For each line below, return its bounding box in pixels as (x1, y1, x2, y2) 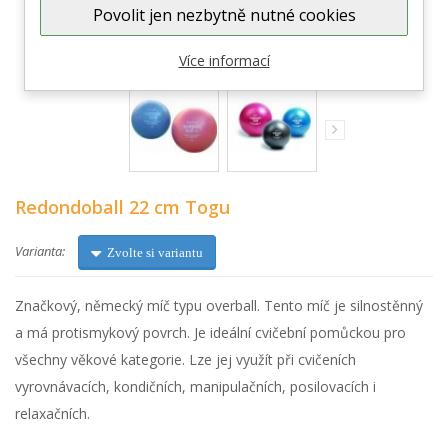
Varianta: (15, 241, 65, 260)
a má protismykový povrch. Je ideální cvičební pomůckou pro (15, 323, 406, 342)
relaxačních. (15, 404, 90, 423)
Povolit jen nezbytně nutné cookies (92, 4, 356, 26)
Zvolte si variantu (107, 246, 203, 259)
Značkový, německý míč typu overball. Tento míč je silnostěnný (15, 296, 423, 315)
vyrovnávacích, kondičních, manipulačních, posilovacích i (15, 377, 376, 396)
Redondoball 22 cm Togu (15, 195, 230, 219)
